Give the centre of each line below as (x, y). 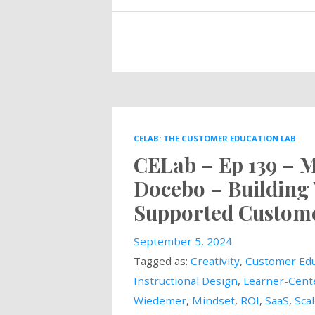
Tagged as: (162, 261)
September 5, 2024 (182, 241)
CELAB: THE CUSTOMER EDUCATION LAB (214, 138)
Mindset (213, 300)
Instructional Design (185, 280)
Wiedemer (160, 300)
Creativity (215, 261)
